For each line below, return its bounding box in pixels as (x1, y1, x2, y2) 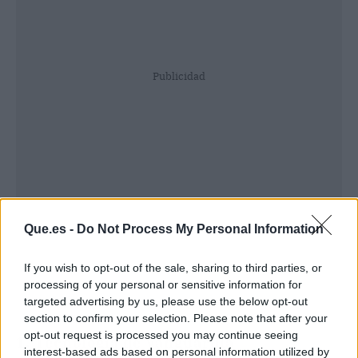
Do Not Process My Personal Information (77, 222, 324, 236)
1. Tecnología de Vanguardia (16, 332, 234, 352)
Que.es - (24, 222, 77, 236)
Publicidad (153, 69, 205, 83)
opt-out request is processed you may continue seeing (24, 328, 298, 341)
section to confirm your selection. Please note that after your (24, 312, 328, 324)
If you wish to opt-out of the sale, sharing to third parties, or (24, 261, 322, 274)
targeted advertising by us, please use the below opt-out (24, 295, 308, 308)
